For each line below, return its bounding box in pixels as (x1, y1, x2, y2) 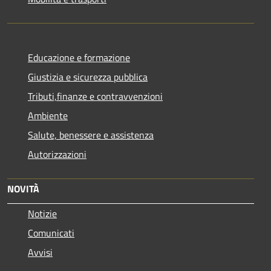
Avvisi (28, 245, 53, 260)
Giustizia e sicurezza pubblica (28, 70, 148, 85)
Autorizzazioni (28, 147, 87, 162)
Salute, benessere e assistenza (28, 128, 154, 143)
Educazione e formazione (28, 50, 130, 65)
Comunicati (28, 226, 74, 241)
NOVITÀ (7, 181, 39, 197)
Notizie (28, 206, 57, 221)
